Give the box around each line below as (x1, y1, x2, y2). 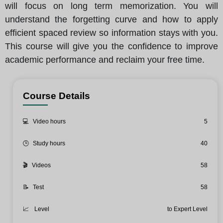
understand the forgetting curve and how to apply (5, 14, 218, 25)
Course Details (23, 91, 90, 102)
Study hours (33, 140, 65, 147)
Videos (32, 162, 51, 169)
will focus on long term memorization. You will (5, 1, 218, 11)
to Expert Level (167, 206, 208, 213)
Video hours (33, 118, 66, 125)
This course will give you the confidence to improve (5, 41, 218, 52)
